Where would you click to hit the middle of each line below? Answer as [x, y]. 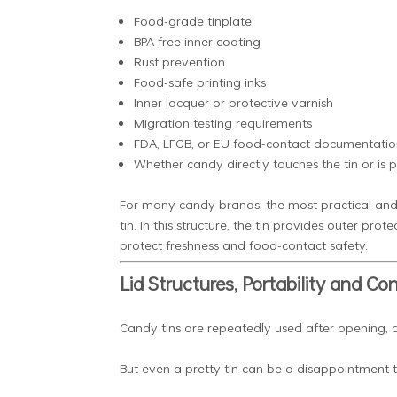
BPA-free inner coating [197, 41]
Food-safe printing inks [199, 82]
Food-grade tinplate [192, 20]
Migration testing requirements [222, 122]
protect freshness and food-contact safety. [243, 245]
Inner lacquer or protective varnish [233, 102]
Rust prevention [179, 61]
